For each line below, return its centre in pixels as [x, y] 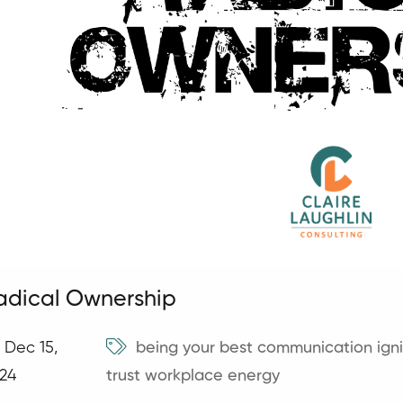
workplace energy [212, 376]
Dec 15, [31, 348]
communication [314, 348]
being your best [194, 348]
